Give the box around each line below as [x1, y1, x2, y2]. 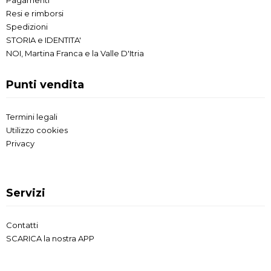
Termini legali [6, 111, 57, 122]
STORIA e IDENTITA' [6, 34, 81, 45]
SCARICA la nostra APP [6, 233, 94, 243]
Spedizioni [6, 21, 48, 31]
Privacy [6, 138, 34, 148]
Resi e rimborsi [6, 8, 64, 18]
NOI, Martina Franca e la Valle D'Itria [6, 48, 144, 58]
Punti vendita [6, 77, 84, 91]
